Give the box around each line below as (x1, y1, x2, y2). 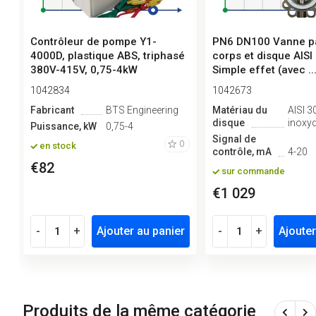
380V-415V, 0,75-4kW (30, 63, 138, 77)
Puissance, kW (30, 121, 97, 133)
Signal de (212, 133, 256, 145)
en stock (39, 140, 76, 152)
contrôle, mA (212, 146, 272, 158)
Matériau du (212, 104, 267, 116)
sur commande (221, 166, 285, 177)
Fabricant (30, 104, 74, 116)
